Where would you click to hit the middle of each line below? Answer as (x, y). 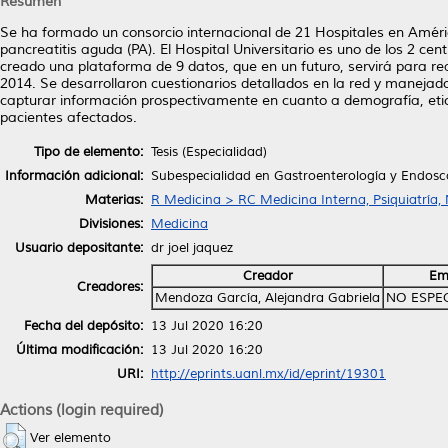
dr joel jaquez (192, 247)
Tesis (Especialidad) (209, 151)
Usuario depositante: (79, 247)
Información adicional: (74, 175)
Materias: (114, 199)
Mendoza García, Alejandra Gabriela (267, 297)
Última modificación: (79, 349)
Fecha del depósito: (83, 325)
